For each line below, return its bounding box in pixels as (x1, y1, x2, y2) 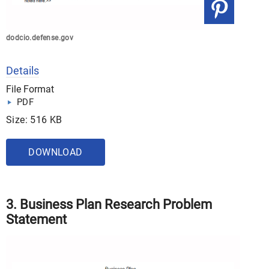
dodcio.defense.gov (6, 34, 74, 42)
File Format (6, 83, 54, 95)
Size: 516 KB (6, 114, 62, 125)
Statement (6, 212, 67, 227)
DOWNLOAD (28, 147, 83, 158)
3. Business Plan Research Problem (6, 197, 212, 212)
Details (6, 64, 39, 77)
